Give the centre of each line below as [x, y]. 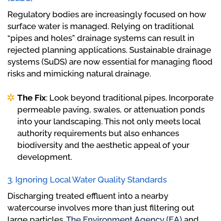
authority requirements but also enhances [98, 133]
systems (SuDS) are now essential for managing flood [110, 62]
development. [45, 157]
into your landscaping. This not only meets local [109, 122]
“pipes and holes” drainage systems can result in [101, 38]
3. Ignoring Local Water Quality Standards [87, 180]
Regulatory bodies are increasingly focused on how [107, 15]
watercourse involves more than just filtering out [101, 208]
